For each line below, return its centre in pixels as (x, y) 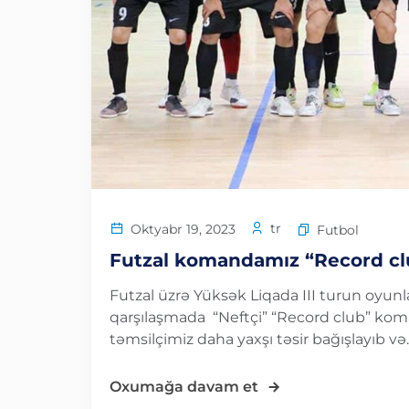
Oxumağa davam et (184, 386)
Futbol (338, 230)
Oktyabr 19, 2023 (181, 229)
